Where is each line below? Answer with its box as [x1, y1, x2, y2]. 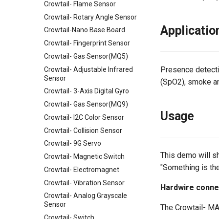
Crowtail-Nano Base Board [44, 26, 125, 34]
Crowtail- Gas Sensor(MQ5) [44, 52, 128, 60]
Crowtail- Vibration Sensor [44, 178, 125, 187]
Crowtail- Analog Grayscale [44, 192, 127, 200]
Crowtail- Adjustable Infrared [44, 65, 133, 73]
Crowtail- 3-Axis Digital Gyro [44, 87, 129, 95]
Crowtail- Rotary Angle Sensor [44, 13, 137, 21]
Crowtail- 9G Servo [44, 139, 101, 148]
